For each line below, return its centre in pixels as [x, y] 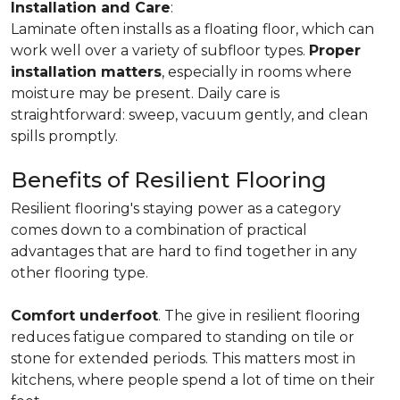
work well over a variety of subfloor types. [160, 50]
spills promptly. [64, 136]
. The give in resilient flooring [259, 316]
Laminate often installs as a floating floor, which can [192, 29]
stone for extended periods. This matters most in [183, 358]
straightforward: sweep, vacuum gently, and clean [189, 115]
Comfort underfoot [84, 316]
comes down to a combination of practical [159, 230]
